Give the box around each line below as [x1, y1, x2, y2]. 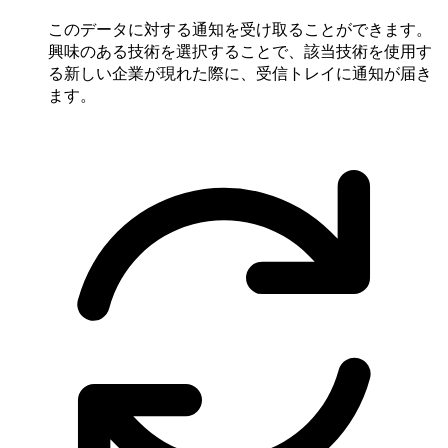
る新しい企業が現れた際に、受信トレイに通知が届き [48, 62, 432, 83]
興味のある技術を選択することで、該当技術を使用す [48, 40, 432, 61]
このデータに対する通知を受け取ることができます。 [48, 18, 432, 39]
